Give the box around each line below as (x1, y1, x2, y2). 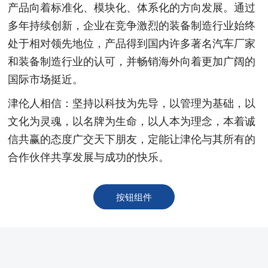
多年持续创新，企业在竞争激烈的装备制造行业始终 (8, 19, 256, 32)
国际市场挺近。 (8, 73, 84, 86)
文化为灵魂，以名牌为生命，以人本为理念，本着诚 (8, 115, 256, 127)
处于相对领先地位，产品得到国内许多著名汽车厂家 (8, 37, 256, 50)
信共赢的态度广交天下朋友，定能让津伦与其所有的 (8, 133, 256, 145)
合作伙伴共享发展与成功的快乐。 (8, 151, 170, 163)
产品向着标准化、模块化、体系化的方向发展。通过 (8, 1, 256, 14)
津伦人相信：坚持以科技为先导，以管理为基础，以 (8, 97, 256, 109)
